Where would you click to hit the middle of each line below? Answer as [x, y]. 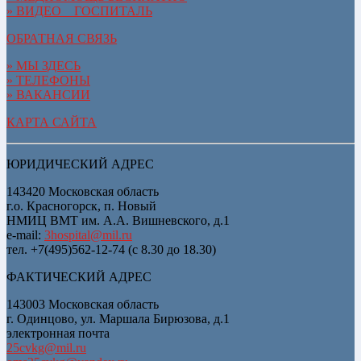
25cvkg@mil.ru [46, 347]
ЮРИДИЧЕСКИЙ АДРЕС [80, 164]
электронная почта [58, 333]
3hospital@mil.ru [88, 234]
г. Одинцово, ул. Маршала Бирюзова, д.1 [118, 318]
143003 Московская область [83, 304]
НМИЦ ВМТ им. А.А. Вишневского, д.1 [118, 220]
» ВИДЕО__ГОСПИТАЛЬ [79, 10]
